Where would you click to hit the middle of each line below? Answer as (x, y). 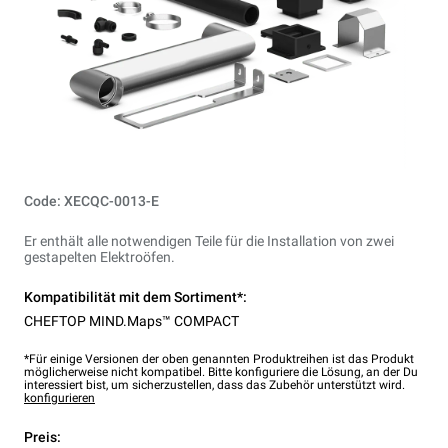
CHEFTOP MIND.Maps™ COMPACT (131, 320)
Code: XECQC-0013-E (91, 200)
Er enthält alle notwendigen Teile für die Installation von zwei (209, 240)
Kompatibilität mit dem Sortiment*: (135, 296)
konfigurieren (59, 397)
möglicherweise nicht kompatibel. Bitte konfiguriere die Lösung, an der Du (221, 371)
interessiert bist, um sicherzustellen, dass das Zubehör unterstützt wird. (214, 384)
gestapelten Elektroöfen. (99, 256)
